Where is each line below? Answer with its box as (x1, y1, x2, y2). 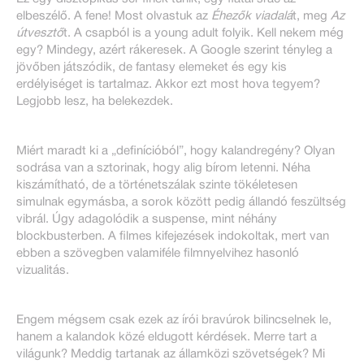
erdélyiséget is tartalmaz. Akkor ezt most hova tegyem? (16, 78, 320, 90)
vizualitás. (16, 264, 69, 276)
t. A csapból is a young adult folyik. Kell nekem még (63, 27, 344, 39)
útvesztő (16, 27, 63, 39)
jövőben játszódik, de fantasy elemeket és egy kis (16, 61, 287, 73)
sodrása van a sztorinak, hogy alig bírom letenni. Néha (16, 162, 310, 174)
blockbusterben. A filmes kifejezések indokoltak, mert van (16, 230, 329, 242)
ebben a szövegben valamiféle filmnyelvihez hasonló (16, 247, 299, 259)
